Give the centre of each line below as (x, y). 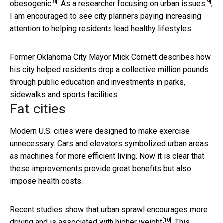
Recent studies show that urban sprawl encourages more (109, 209)
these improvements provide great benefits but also (101, 168)
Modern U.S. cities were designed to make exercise (100, 131)
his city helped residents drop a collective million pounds (109, 69)
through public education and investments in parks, (98, 82)
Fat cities (38, 109)
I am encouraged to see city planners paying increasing (106, 16)
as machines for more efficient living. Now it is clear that (107, 156)
